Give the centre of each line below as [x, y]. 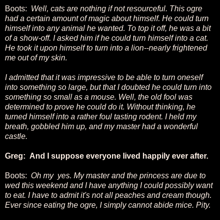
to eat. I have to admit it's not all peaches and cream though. [108, 195]
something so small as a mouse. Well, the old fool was [99, 97]
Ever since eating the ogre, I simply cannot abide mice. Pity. [108, 205]
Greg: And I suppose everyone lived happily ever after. [107, 156]
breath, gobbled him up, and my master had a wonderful [101, 126]
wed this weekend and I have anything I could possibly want [109, 185]
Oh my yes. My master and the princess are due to [118, 175]
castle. [16, 136]
